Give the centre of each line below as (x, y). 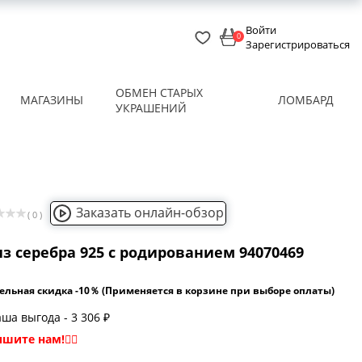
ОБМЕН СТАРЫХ (159, 92)
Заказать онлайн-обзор (150, 212)
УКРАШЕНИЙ (151, 107)
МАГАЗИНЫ (51, 100)
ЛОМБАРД (306, 100)
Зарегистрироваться (298, 45)
